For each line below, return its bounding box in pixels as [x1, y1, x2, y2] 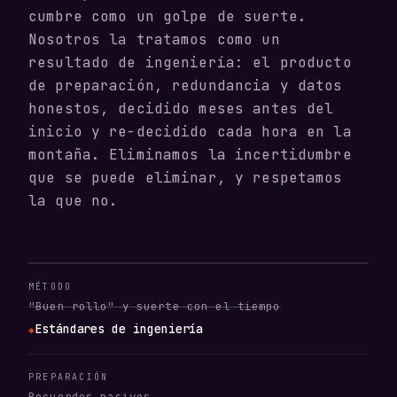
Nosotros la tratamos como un [28, 30, 280, 50]
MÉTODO [28, 281, 73, 293]
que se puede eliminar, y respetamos [28, 168, 343, 188]
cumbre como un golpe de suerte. [28, 7, 307, 27]
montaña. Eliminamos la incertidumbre [28, 145, 352, 165]
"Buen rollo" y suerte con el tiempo [28, 299, 281, 315]
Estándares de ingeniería [34, 321, 204, 338]
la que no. [28, 191, 119, 211]
